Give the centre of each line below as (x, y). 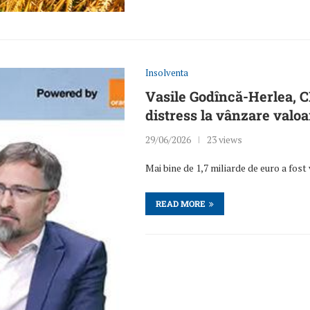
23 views (225, 140)
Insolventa (167, 73)
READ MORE (181, 204)
